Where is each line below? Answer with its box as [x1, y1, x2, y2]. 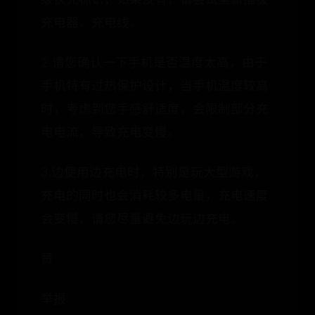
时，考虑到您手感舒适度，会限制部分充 [41, 101, 269, 116]
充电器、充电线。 [41, 15, 142, 30]
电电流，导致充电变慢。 [41, 124, 180, 139]
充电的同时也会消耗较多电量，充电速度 [41, 188, 269, 202]
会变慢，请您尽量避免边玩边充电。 [41, 211, 243, 226]
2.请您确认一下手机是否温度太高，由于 [41, 55, 267, 70]
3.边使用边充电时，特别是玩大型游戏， [41, 165, 266, 179]
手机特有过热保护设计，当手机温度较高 [41, 78, 269, 93]
